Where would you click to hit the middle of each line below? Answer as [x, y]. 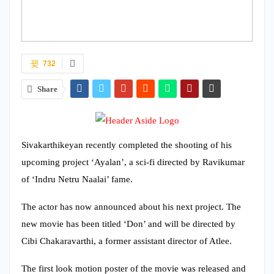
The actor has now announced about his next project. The [131, 206]
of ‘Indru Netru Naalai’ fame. [77, 179]
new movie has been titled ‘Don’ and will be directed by [128, 224]
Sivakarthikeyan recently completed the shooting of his [127, 145]
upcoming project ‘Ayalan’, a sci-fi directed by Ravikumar [133, 162]
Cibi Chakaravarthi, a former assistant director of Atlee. [127, 241]
